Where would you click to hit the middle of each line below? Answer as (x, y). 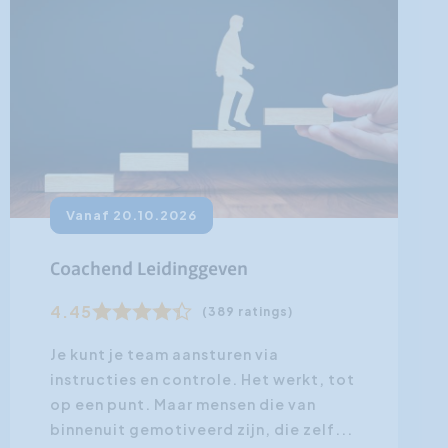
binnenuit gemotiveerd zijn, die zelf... (201, 429)
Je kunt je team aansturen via (164, 354)
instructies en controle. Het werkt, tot (202, 379)
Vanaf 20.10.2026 (131, 215)
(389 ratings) (247, 312)
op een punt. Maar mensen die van (182, 404)
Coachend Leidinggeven (148, 270)
